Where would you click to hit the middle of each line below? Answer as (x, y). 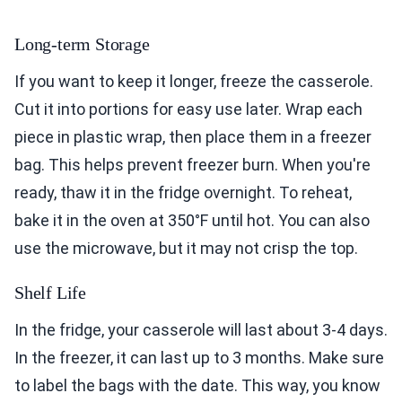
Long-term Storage (82, 44)
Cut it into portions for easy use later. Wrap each (188, 109)
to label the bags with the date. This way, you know (197, 386)
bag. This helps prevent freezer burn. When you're (192, 165)
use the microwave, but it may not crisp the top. (186, 249)
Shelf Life (50, 293)
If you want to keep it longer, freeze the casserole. (194, 82)
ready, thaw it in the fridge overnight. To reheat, (183, 193)
